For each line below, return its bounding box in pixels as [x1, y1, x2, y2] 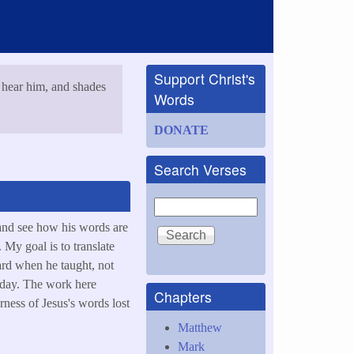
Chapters [154, 287, 212, 307]
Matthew [178, 321, 222, 334]
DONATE [154, 123, 209, 137]
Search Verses [154, 160, 247, 179]
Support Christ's [154, 69, 255, 88]
